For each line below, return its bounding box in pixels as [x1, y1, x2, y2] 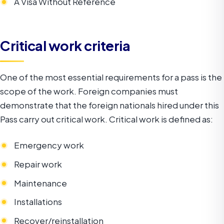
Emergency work [14, 139, 84, 151]
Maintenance [14, 177, 67, 188]
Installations [14, 196, 62, 207]
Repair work [14, 158, 62, 170]
